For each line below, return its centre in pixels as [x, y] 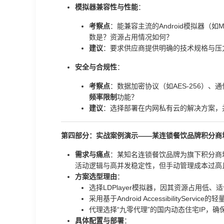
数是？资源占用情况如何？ [131, 37]
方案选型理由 [96, 176]
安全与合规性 [96, 67]
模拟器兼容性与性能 [106, 7]
